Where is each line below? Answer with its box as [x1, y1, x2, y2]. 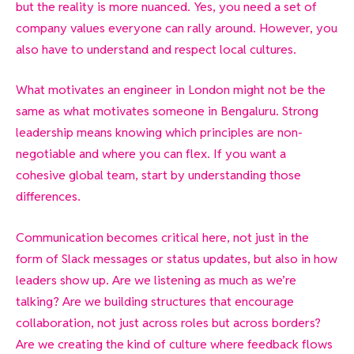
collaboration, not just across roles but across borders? [16, 314, 321, 331]
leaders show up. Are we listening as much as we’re [16, 271, 296, 288]
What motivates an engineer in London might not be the [16, 81, 326, 99]
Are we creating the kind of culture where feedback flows [16, 335, 333, 352]
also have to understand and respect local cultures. [16, 40, 296, 58]
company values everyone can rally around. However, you [16, 19, 337, 36]
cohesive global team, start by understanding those [16, 167, 301, 184]
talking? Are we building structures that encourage [16, 292, 294, 310]
